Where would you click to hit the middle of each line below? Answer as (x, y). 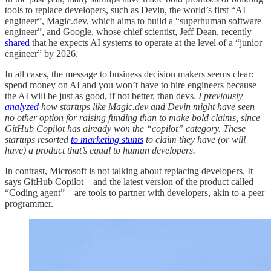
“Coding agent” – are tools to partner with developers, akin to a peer (135, 193)
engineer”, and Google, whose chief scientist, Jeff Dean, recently (128, 32)
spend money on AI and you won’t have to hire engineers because (131, 85)
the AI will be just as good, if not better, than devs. (102, 96)
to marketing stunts (107, 140)
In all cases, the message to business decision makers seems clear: (129, 74)
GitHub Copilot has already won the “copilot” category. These (125, 129)
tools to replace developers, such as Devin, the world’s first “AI (125, 10)
